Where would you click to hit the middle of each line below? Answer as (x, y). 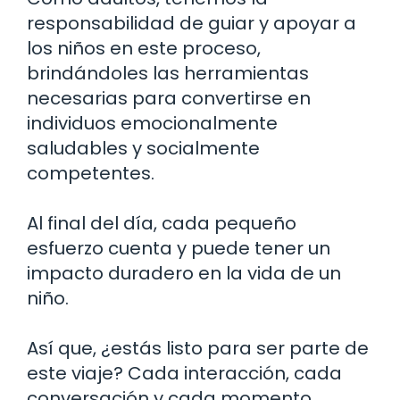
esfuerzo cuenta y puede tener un (179, 248)
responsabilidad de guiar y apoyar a (192, 23)
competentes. (91, 173)
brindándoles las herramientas (168, 73)
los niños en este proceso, (144, 48)
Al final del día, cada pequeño (162, 223)
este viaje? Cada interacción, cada (184, 373)
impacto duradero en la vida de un (184, 273)
